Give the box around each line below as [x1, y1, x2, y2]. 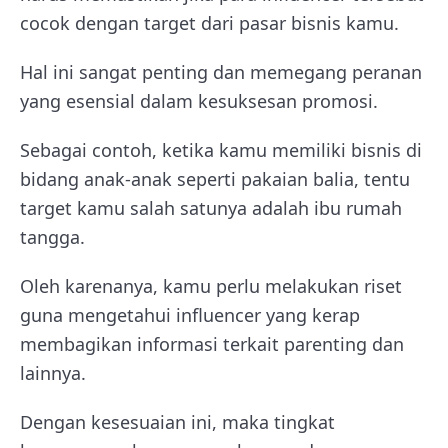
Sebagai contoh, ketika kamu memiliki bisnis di [20, 138, 422, 162]
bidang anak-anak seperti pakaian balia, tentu [20, 167, 410, 191]
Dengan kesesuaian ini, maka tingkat [20, 410, 335, 434]
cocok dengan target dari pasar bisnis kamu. [20, 11, 399, 35]
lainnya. [20, 361, 86, 385]
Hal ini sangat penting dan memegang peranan [20, 60, 422, 84]
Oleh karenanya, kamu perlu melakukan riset [20, 274, 402, 298]
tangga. [20, 225, 85, 249]
